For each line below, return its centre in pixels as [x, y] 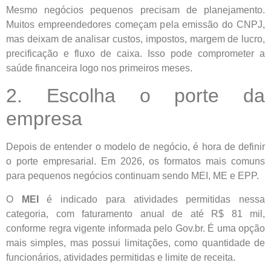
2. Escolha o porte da [135, 96]
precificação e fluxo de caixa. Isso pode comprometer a [135, 53]
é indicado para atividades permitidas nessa [152, 199]
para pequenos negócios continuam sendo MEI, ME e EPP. [132, 176]
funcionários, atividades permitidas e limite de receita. [121, 257]
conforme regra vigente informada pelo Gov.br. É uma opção [135, 228]
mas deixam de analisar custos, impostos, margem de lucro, [135, 39]
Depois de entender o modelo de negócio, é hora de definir [135, 147]
